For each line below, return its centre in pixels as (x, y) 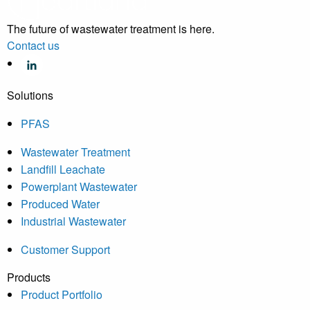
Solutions (30, 95)
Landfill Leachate (63, 170)
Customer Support (65, 250)
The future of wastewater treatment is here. (111, 29)
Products (29, 277)
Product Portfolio (62, 295)
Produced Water (60, 204)
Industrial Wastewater (73, 221)
